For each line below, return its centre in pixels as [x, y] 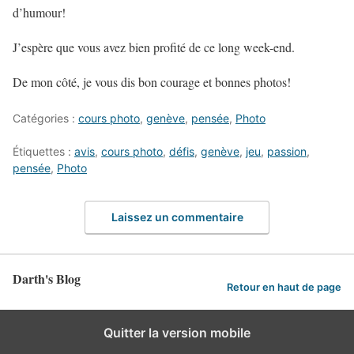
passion [287, 151]
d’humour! [39, 12]
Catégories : [45, 118]
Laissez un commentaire [177, 217]
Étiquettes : [43, 151]
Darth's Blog [47, 279]
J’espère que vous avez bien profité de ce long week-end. [154, 47]
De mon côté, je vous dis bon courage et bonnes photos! [152, 81]
